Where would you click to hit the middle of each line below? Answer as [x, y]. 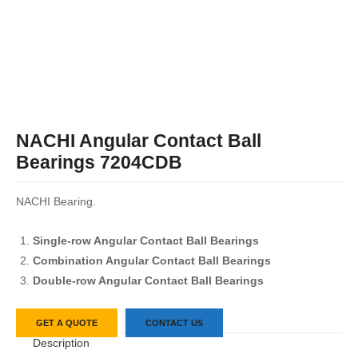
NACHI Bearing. [56, 201]
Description [61, 344]
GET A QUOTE [67, 323]
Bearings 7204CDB [99, 163]
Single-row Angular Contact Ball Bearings [145, 241]
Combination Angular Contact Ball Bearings [151, 261]
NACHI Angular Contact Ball [139, 141]
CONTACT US [174, 323]
